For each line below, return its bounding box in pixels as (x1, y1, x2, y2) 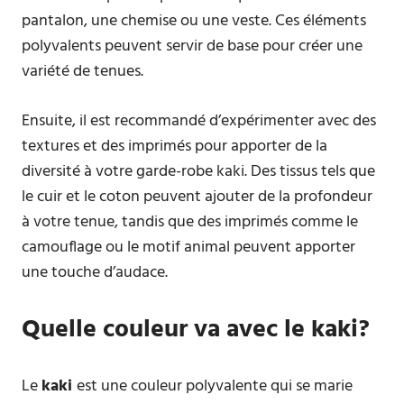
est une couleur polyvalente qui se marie (77, 373, 353, 399)
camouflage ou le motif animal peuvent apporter (22, 234, 355, 261)
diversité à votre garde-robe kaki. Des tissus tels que (22, 159, 375, 185)
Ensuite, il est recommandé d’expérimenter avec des (22, 108, 376, 134)
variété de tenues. (22, 59, 143, 85)
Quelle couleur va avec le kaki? (22, 309, 370, 350)
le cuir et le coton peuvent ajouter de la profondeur (22, 184, 372, 210)
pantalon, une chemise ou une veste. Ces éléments (22, 8, 366, 34)
